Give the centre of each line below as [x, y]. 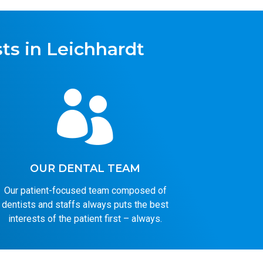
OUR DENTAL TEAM [85, 168]
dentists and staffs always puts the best [85, 204]
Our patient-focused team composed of [85, 190]
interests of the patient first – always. [85, 218]
